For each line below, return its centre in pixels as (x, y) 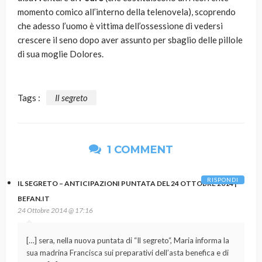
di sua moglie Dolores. (61, 54)
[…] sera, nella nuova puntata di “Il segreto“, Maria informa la (128, 240)
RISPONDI (223, 179)
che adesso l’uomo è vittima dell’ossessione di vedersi (120, 26)
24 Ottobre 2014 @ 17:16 (55, 210)
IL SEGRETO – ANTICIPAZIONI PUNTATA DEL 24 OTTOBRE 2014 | (127, 183)
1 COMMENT (139, 149)
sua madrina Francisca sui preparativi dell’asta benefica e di (127, 252)
